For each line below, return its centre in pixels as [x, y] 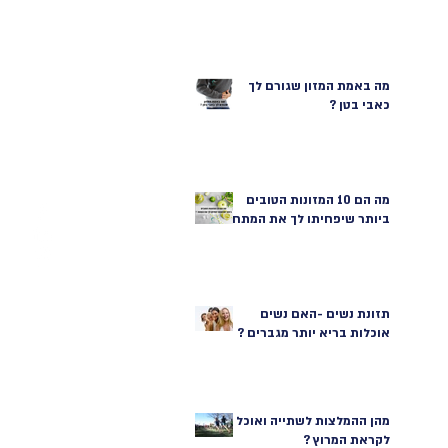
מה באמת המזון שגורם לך [319, 85]
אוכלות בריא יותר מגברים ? [313, 332]
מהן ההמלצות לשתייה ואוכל [313, 420]
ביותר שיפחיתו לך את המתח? [307, 218]
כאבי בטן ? [359, 104]
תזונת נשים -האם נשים [325, 313]
